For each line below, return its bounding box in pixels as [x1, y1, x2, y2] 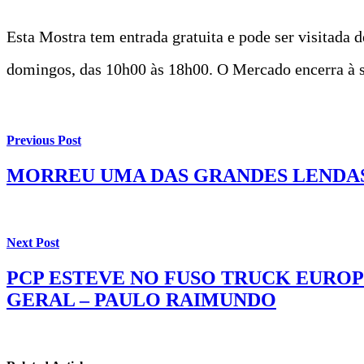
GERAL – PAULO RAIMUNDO [6, 288, 276, 310]
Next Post [6, 235, 59, 249]
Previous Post [6, 133, 81, 148]
